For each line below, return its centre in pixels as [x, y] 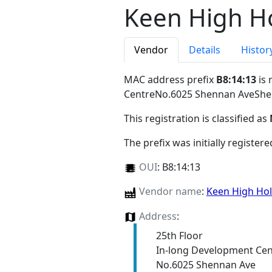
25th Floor [179, 235]
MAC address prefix [170, 80]
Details [205, 50]
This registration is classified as [197, 119]
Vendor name [170, 192]
